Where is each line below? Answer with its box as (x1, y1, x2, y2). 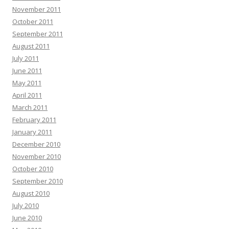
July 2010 (12, 201, 39, 211)
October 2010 (12, 164, 53, 174)
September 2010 (12, 176, 63, 186)
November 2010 (12, 152, 61, 162)
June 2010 (12, 213, 42, 223)
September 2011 (12, 29, 63, 39)
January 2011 (12, 127, 52, 137)
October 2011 (12, 17, 53, 27)
